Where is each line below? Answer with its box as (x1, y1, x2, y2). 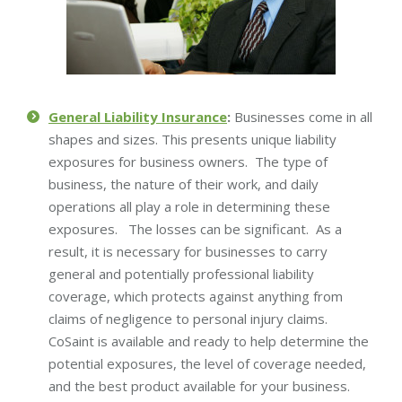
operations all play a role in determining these (48, 197, 330, 215)
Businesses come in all (231, 107, 372, 126)
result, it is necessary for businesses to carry (48, 241, 328, 260)
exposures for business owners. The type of (48, 152, 328, 170)
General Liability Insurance (48, 107, 227, 126)
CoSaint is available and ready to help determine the (48, 331, 369, 350)
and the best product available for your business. (48, 376, 354, 395)
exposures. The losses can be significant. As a (48, 219, 342, 238)
